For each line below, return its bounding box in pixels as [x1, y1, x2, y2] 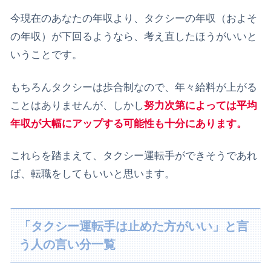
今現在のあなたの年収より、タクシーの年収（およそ [10, 12, 257, 24]
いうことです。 [10, 48, 82, 60]
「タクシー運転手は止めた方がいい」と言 [19, 220, 249, 233]
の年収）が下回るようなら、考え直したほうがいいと [10, 30, 257, 42]
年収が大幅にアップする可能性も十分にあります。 [10, 117, 247, 129]
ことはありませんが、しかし [10, 99, 144, 111]
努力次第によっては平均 [144, 99, 257, 111]
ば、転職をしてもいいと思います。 [10, 168, 175, 180]
